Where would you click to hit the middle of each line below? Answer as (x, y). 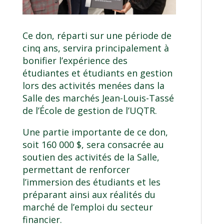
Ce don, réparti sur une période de (97, 36)
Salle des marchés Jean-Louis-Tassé (98, 98)
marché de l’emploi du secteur (87, 207)
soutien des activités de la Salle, (91, 157)
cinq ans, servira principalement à (95, 48)
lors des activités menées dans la (93, 86)
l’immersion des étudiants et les (91, 182)
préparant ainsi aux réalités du (89, 195)
